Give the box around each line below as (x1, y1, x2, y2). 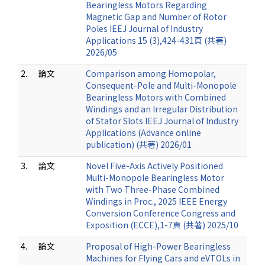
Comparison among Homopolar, (86, 67, 216, 79)
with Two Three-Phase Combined (86, 183, 219, 195)
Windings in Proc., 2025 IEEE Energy (86, 195, 227, 207)
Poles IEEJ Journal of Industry (86, 22, 203, 34)
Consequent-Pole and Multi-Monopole (86, 79, 237, 91)
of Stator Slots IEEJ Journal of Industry (86, 115, 238, 127)
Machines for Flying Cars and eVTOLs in (86, 252, 240, 264)
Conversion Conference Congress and (86, 207, 235, 219)
